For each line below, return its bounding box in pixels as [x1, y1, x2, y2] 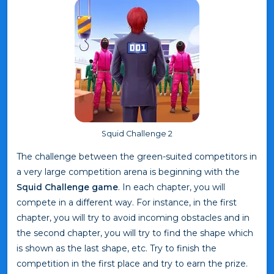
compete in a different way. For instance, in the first [17, 196, 237, 208]
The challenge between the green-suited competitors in [17, 150, 257, 162]
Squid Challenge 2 [102, 128, 172, 138]
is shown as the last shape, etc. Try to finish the [17, 242, 217, 254]
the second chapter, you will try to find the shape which [17, 227, 253, 239]
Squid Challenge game [17, 181, 118, 193]
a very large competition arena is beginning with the [17, 166, 240, 177]
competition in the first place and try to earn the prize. [17, 257, 248, 269]
